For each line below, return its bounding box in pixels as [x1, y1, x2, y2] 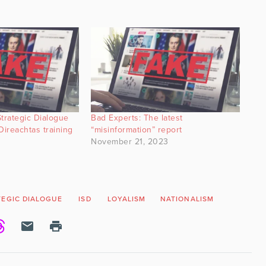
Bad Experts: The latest [91, 112, 183, 123]
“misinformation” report [91, 124, 182, 135]
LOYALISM [107, 194, 146, 203]
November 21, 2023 [91, 136, 169, 147]
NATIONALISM [160, 194, 214, 203]
